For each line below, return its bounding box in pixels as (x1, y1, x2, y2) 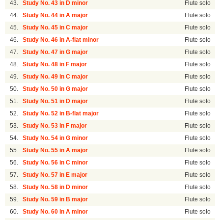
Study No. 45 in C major (23, 25, 88, 31)
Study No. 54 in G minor (23, 135, 88, 141)
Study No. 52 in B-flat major (23, 110, 99, 117)
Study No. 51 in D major (23, 98, 88, 105)
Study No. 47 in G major (23, 49, 88, 55)
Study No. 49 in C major (23, 74, 88, 80)
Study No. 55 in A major (23, 147, 88, 154)
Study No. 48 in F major (23, 61, 87, 68)
